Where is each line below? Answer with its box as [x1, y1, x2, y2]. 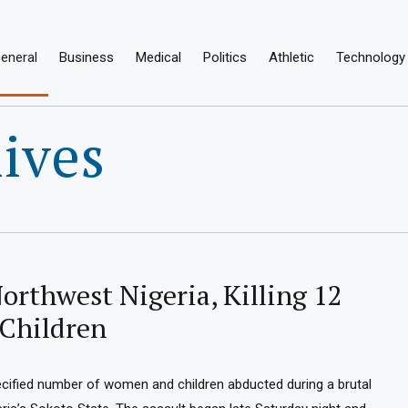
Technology [336, 49, 406, 66]
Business [59, 49, 115, 66]
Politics [203, 49, 248, 66]
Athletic [269, 49, 315, 66]
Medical [136, 49, 182, 66]
